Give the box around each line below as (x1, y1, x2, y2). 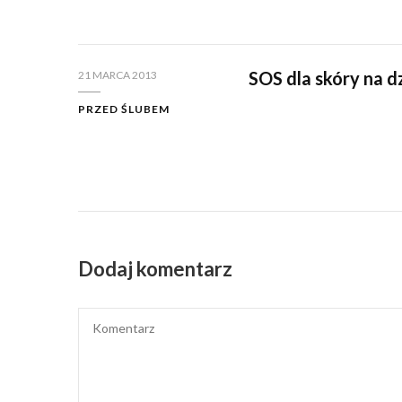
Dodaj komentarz (78, 257, 236, 282)
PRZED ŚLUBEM (78, 102, 170, 117)
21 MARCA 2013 (78, 68, 157, 83)
